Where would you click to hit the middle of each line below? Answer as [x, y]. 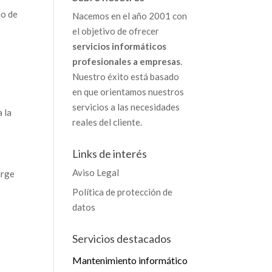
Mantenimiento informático [130, 260]
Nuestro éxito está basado [126, 76]
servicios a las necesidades [126, 107]
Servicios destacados [122, 239]
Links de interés [110, 153]
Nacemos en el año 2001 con [130, 15]
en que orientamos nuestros [128, 91]
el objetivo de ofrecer [116, 31]
